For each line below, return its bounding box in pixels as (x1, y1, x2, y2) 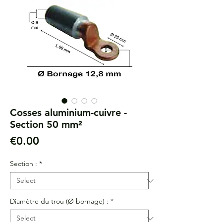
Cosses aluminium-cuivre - (10, 107, 127, 118)
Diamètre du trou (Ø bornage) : (10, 197, 109, 206)
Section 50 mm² (10, 118, 82, 130)
